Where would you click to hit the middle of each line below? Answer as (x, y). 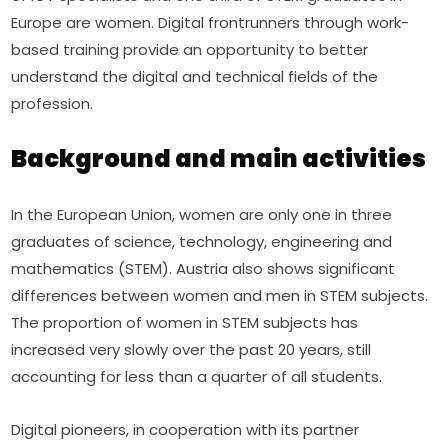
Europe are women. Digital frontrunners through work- (210, 22)
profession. (52, 103)
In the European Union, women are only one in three (202, 214)
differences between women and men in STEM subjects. (220, 295)
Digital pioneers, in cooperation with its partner (185, 429)
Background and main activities (219, 158)
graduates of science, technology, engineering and (202, 241)
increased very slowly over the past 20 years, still (191, 349)
